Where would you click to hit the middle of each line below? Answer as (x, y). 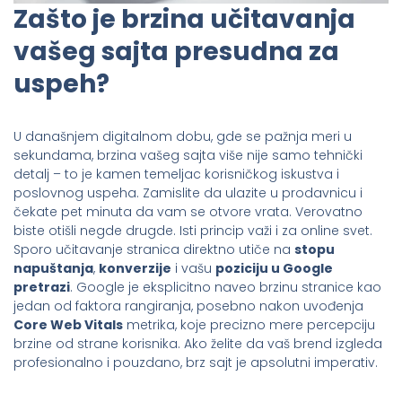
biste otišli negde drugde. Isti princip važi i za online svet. (193, 230)
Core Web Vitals (68, 324)
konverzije (135, 268)
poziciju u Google (274, 268)
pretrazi (42, 287)
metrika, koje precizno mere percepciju (249, 324)
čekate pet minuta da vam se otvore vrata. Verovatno (188, 211)
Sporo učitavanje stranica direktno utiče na (154, 249)
